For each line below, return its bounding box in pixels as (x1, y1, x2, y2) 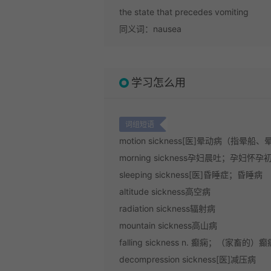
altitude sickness (119, 186, 185, 197)
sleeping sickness (119, 169, 189, 180)
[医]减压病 (216, 254, 256, 264)
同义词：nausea (119, 24, 181, 34)
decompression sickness (119, 254, 216, 264)
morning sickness (119, 152, 188, 163)
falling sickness (119, 237, 179, 247)
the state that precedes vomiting (119, 7, 249, 17)
